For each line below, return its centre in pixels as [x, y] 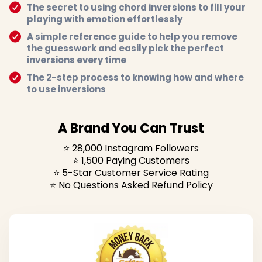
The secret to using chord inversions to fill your [136, 8]
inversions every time [77, 60]
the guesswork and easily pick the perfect [125, 49]
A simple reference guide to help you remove [132, 37]
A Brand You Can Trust [131, 129]
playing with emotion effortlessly [105, 19]
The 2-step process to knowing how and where [135, 78]
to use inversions [66, 89]
